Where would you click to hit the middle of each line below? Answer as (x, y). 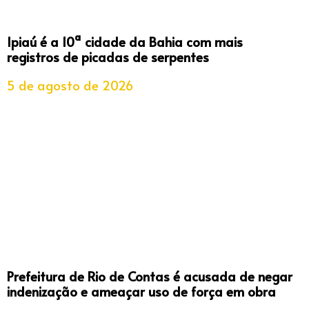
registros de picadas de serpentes (108, 56)
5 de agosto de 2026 (70, 84)
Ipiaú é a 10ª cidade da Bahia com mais (125, 41)
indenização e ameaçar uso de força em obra (141, 291)
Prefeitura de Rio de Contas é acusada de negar (150, 276)
